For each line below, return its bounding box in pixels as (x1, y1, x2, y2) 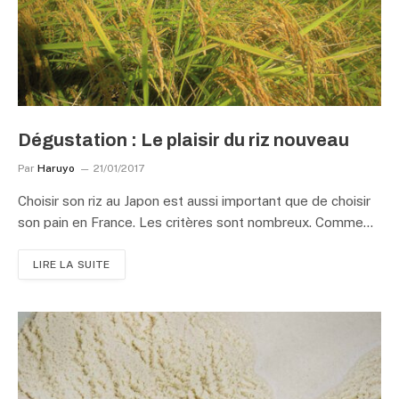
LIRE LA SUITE (33, 257, 110, 271)
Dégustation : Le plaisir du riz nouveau (18, 129, 349, 150)
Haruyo (37, 161, 75, 175)
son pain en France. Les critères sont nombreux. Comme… (18, 214, 373, 230)
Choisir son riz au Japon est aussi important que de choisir (18, 192, 370, 208)
